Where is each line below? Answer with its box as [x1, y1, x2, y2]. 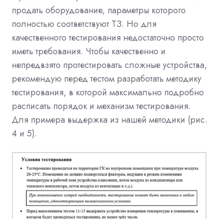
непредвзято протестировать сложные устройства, [12, 59, 207, 72]
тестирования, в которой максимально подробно [12, 86, 204, 99]
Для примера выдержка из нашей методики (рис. [12, 113, 207, 127]
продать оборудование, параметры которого [12, 4, 186, 17]
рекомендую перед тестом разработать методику [12, 72, 201, 86]
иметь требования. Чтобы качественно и [12, 45, 166, 58]
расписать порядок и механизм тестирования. [12, 100, 191, 113]
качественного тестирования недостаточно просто [12, 31, 204, 44]
